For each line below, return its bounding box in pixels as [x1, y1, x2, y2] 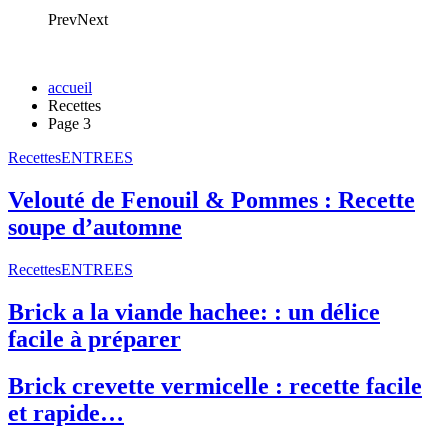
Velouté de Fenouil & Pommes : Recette [8, 186, 415, 213]
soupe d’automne [8, 213, 182, 240]
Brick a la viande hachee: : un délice [8, 298, 380, 325]
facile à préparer [8, 325, 181, 352]
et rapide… [8, 399, 124, 426]
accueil [48, 79, 92, 96]
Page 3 [48, 115, 91, 132]
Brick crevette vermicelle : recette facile [8, 372, 422, 399]
